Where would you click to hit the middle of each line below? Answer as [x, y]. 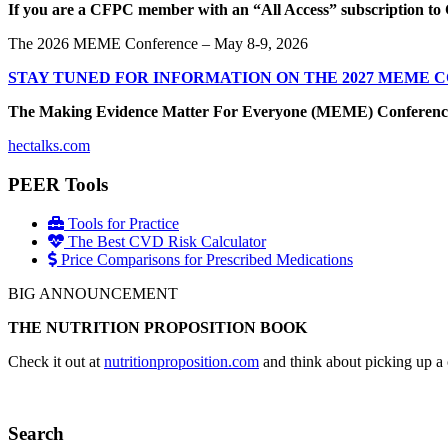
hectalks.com [49, 146]
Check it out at [56, 361]
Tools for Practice [121, 223]
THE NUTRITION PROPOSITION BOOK [157, 327]
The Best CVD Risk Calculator [165, 241]
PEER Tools [58, 185]
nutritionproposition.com [181, 361]
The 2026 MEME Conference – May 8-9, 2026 [158, 44]
